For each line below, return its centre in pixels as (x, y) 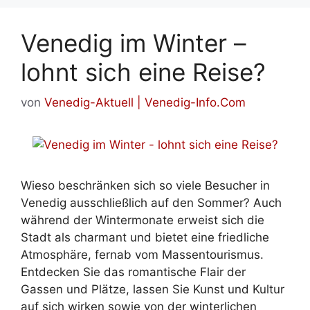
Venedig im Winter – (134, 43)
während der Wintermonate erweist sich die (143, 220)
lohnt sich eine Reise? (143, 72)
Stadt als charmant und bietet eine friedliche (145, 238)
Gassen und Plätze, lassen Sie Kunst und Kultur (153, 290)
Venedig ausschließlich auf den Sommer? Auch (151, 203)
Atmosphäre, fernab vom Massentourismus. (142, 255)
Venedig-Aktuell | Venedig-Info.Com (145, 103)
